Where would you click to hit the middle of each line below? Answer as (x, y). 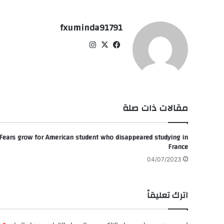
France (178, 147)
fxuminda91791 (91, 28)
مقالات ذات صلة (155, 108)
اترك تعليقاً (167, 195)
